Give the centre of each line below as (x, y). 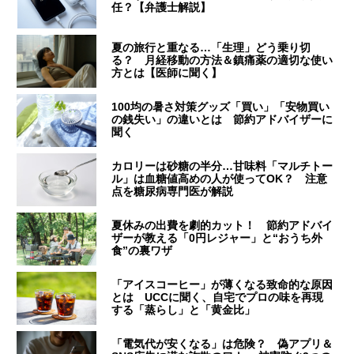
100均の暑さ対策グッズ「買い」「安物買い (221, 107)
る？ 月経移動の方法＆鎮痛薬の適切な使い (222, 60)
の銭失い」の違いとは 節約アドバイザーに (222, 120)
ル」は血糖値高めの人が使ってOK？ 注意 (220, 179)
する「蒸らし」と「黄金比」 (184, 310)
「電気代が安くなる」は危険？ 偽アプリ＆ (222, 344)
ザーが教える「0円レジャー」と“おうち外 (217, 238)
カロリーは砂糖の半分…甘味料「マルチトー (222, 166)
